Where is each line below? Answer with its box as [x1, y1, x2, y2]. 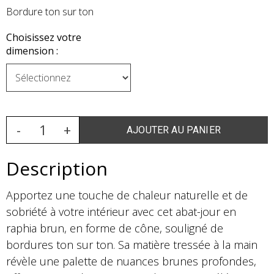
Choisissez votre [6, 31, 81, 45]
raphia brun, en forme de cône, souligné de [6, 220, 223, 235]
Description [6, 155, 108, 181]
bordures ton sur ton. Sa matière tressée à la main [6, 237, 257, 252]
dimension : [6, 44, 58, 58]
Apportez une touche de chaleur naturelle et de [6, 187, 248, 202]
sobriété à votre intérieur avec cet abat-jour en [6, 204, 236, 219]
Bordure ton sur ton [6, 5, 94, 19]
